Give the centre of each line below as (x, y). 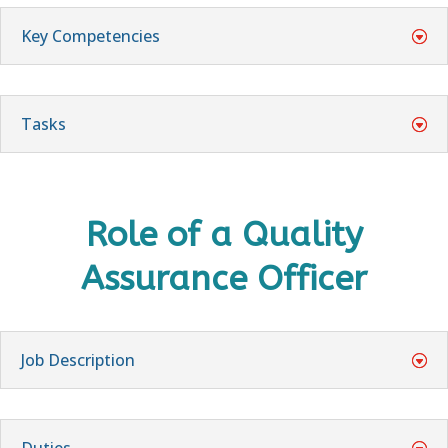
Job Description (78, 359)
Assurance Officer (224, 278)
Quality (302, 234)
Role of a (163, 234)
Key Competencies (90, 35)
